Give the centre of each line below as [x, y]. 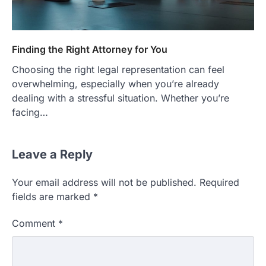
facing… [30, 113]
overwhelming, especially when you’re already [115, 84]
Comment [35, 224]
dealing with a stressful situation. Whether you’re [121, 98]
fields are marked [53, 197]
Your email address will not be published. [104, 183]
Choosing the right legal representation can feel [118, 70]
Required [219, 183]
